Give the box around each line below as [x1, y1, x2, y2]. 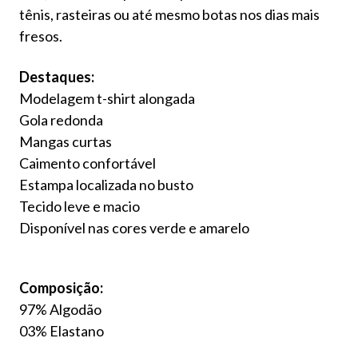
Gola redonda [19, 110, 103, 129]
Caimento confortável [19, 153, 156, 172]
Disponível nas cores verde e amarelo [19, 218, 249, 237]
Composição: [19, 278, 103, 296]
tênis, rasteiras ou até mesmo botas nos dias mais [19, 5, 320, 23]
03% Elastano [19, 321, 106, 340]
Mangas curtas [19, 132, 112, 150]
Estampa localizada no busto [19, 175, 193, 193]
